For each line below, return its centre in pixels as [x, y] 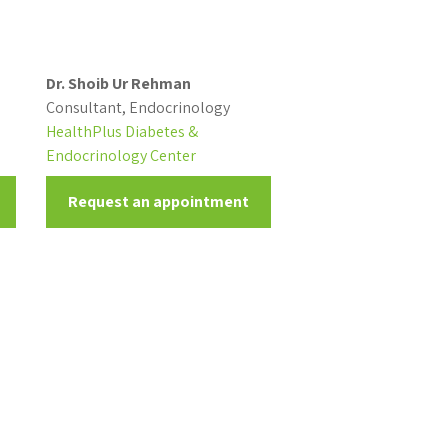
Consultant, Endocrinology [137, 107]
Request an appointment [158, 201]
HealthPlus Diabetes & [121, 131]
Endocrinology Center [120, 155]
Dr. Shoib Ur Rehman [118, 83]
